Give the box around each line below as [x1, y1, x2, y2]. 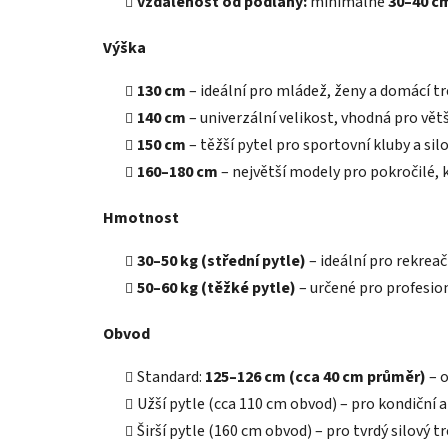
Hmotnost [103, 207, 179, 230]
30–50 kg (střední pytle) [137, 250, 306, 273]
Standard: [137, 366, 205, 389]
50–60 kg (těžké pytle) [137, 277, 296, 300]
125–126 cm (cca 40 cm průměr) [205, 366, 426, 389]
